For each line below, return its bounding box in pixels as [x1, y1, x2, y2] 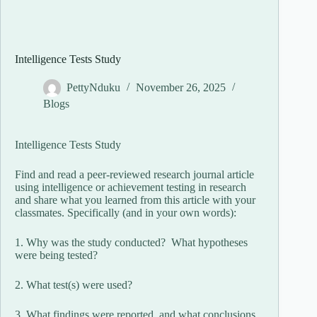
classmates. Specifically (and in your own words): [15, 207, 236, 219]
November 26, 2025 [136, 81, 226, 94]
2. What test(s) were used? [15, 279, 132, 292]
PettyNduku [67, 81, 120, 94]
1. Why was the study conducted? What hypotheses [15, 236, 248, 249]
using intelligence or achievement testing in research [15, 181, 246, 194]
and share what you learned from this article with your [15, 194, 255, 207]
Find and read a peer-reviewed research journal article [15, 168, 254, 181]
